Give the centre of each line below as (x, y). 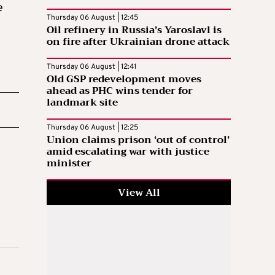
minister (69, 163)
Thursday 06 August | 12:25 (92, 127)
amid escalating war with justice (128, 151)
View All (139, 192)
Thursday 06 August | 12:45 (92, 17)
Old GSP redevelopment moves (124, 79)
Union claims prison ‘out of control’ (138, 140)
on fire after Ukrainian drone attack (138, 41)
